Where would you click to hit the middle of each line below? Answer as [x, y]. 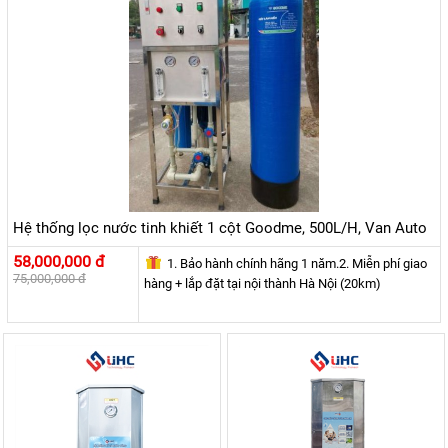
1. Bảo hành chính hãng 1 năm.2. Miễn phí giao [295, 264]
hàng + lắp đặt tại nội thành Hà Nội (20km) [262, 284]
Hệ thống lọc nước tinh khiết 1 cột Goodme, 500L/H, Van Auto [220, 228]
